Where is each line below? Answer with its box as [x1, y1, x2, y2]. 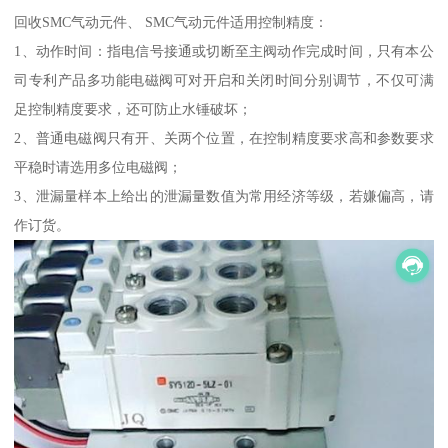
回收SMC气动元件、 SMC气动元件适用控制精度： [14, 13, 329, 30]
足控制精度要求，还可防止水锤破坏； [14, 100, 253, 117]
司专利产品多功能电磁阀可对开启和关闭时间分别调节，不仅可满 [14, 71, 434, 88]
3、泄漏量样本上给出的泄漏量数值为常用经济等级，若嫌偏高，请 [14, 187, 434, 204]
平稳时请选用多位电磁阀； [14, 158, 183, 175]
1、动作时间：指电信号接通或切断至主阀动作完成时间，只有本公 [14, 42, 434, 59]
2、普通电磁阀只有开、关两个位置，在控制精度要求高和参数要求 [14, 129, 434, 146]
